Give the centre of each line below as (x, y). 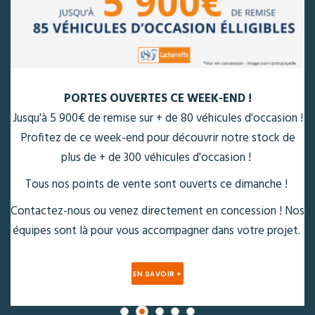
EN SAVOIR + (157, 274)
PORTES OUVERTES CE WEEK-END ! (157, 99)
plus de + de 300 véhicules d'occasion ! (157, 158)
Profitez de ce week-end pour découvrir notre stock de (157, 139)
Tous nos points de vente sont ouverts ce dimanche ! (157, 185)
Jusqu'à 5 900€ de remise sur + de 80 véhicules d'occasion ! (157, 119)
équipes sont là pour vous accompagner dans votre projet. (157, 231)
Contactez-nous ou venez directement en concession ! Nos (157, 212)
